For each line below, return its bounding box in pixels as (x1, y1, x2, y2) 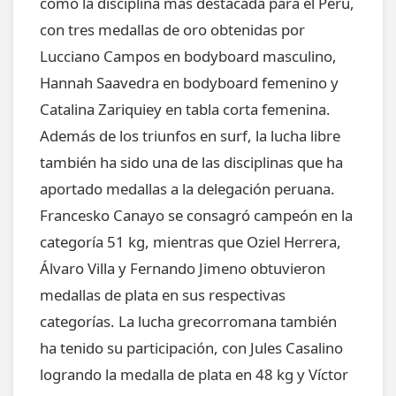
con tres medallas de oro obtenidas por (40, 19, 305, 40)
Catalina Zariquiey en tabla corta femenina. (40, 98, 331, 119)
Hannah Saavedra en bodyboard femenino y (40, 72, 339, 93)
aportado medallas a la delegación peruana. (40, 178, 335, 199)
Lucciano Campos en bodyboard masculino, (40, 45, 337, 66)
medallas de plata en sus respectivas (40, 284, 286, 305)
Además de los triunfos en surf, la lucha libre (40, 125, 340, 146)
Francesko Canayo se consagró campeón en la (40, 204, 353, 225)
